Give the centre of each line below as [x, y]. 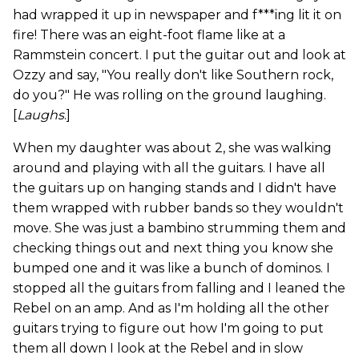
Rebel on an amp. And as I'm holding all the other [171, 308]
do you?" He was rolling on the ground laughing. [169, 95]
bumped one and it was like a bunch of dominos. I [171, 268]
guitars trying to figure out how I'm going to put [168, 328]
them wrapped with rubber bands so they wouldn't [178, 208]
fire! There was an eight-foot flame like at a [149, 34]
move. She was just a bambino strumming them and [179, 228]
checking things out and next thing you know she [173, 248]
